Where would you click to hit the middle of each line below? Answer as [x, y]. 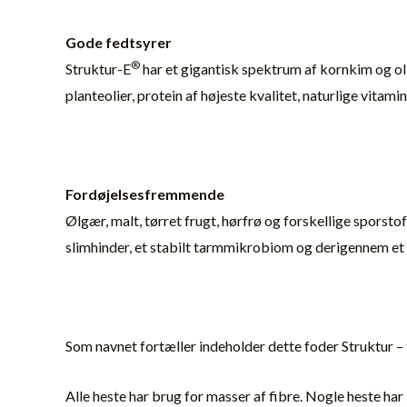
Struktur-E [98, 68]
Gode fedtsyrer [119, 42]
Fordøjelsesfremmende [145, 194]
